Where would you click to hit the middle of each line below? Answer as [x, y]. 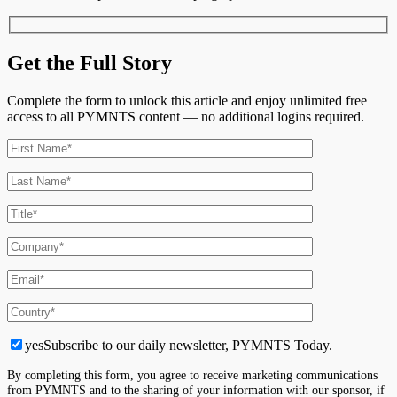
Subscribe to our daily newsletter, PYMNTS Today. [188, 345]
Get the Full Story [90, 62]
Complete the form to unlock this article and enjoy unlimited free [187, 100]
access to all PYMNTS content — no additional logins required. [186, 116]
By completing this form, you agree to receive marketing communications [192, 374]
